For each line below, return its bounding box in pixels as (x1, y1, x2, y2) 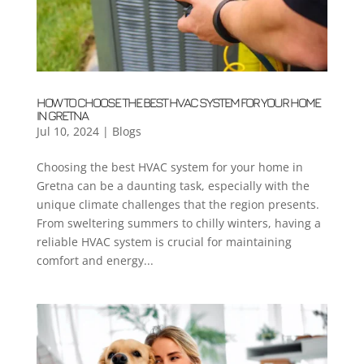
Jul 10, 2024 (36, 123, 99, 140)
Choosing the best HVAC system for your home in (36, 159, 303, 175)
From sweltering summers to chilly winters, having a (36, 215, 321, 232)
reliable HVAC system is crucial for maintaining (36, 234, 292, 250)
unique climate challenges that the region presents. (36, 197, 319, 213)
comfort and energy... (36, 253, 154, 269)
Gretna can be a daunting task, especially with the (36, 178, 310, 194)
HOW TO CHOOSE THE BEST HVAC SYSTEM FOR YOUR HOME (36, 95, 320, 110)
